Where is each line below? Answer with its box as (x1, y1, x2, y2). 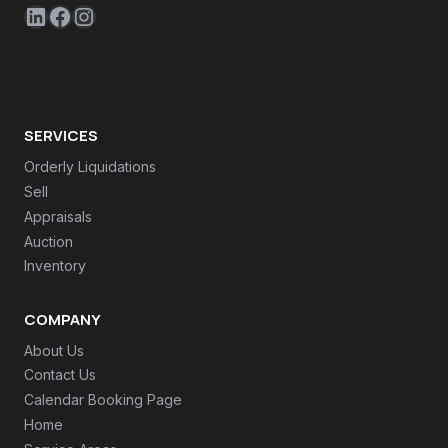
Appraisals (24, 207, 92, 225)
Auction (24, 232, 73, 250)
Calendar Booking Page (24, 391, 182, 409)
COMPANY (24, 308, 101, 330)
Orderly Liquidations (24, 158, 156, 176)
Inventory (24, 257, 86, 275)
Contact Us (24, 366, 96, 384)
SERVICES (24, 125, 98, 147)
